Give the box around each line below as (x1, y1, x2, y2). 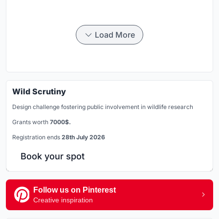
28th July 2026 (62, 133, 105, 141)
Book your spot (21, 151, 85, 161)
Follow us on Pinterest (33, 185, 116, 194)
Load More (95, 29, 135, 40)
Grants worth (12, 118, 50, 126)
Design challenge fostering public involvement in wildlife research (12, 103, 193, 110)
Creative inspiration (33, 196, 93, 204)
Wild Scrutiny (12, 86, 66, 96)
